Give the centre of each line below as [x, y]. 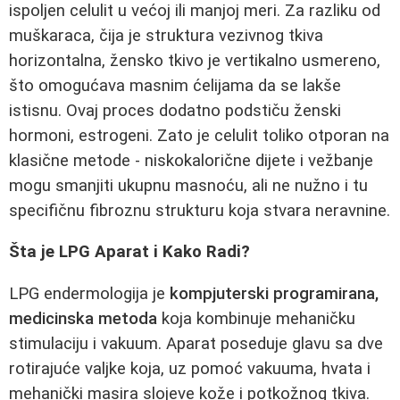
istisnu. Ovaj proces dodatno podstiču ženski [175, 110]
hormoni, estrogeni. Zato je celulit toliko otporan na [199, 135]
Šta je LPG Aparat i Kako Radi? [129, 252]
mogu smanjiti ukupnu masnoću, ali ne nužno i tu [188, 185]
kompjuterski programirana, [274, 293]
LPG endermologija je [89, 293]
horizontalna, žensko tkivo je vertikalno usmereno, [195, 60]
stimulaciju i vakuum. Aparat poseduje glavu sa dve [196, 343]
